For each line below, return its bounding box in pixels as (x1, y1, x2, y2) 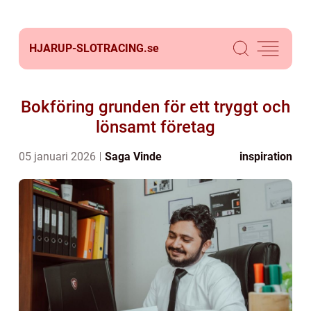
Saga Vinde (105, 150, 162, 163)
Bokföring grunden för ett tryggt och (21, 97, 290, 117)
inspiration (239, 150, 292, 163)
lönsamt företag (96, 117, 215, 137)
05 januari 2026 (19, 150, 99, 163)
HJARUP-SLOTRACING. (29, 42, 147, 55)
